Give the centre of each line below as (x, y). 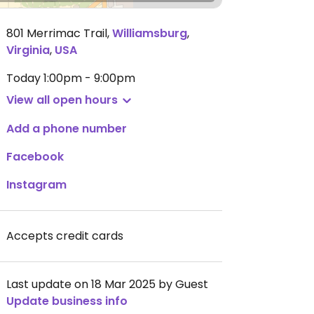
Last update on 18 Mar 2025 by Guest (107, 284)
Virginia (28, 50)
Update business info (67, 301)
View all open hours (62, 100)
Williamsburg (150, 33)
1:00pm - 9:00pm (89, 78)
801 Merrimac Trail (57, 33)
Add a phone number (67, 129)
